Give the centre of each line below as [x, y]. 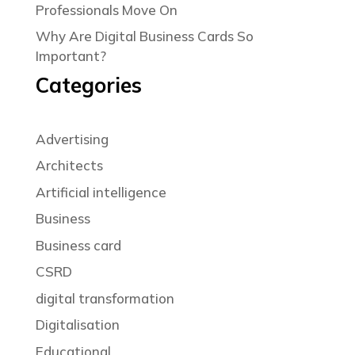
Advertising [72, 139]
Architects [69, 166]
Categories [88, 85]
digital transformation [105, 298]
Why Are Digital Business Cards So [144, 36]
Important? [71, 56]
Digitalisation [77, 325]
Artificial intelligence [101, 192]
